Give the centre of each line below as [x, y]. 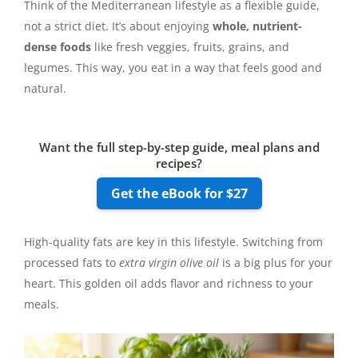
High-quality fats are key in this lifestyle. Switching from [173, 242]
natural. [45, 89]
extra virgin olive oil [169, 263]
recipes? [179, 163]
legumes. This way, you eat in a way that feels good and [173, 68]
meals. [42, 304]
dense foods [58, 47]
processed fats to [72, 263]
